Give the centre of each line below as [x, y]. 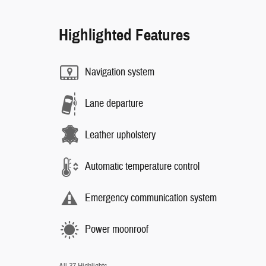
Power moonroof [117, 230]
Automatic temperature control [142, 167]
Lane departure [114, 104]
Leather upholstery [120, 135]
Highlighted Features [124, 35]
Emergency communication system [151, 198]
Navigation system [120, 72]
